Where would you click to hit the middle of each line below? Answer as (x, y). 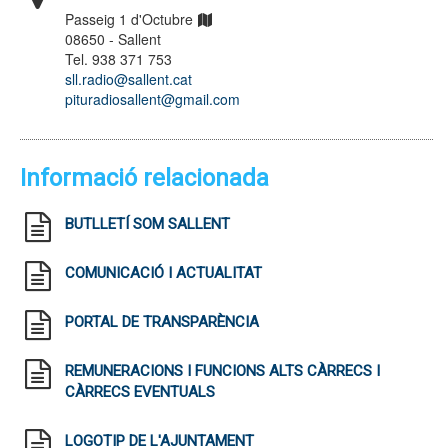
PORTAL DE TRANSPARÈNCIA (162, 322)
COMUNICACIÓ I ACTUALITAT (163, 273)
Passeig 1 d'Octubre (129, 19)
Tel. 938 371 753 (118, 59)
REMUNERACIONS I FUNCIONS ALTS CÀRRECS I (222, 371)
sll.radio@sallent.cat (128, 79)
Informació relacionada (144, 178)
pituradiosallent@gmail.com (152, 99)
